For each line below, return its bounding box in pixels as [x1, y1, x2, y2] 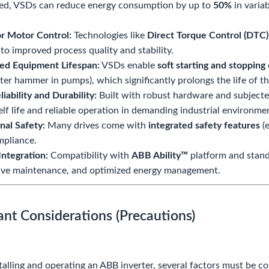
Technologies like [71, 31, 147, 40]
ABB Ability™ [131, 151, 188, 160]
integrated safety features [148, 121, 260, 130]
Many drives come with [45, 121, 148, 130]
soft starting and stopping [157, 61, 265, 70]
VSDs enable [100, 61, 157, 70]
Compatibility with [48, 151, 131, 160]
